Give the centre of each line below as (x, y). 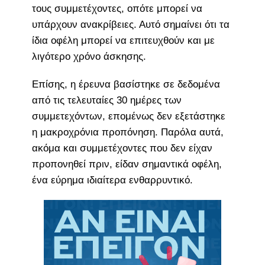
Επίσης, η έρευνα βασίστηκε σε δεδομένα (126, 85)
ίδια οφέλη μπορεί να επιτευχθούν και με (123, 41)
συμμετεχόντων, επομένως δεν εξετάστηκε (128, 117)
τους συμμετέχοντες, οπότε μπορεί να (117, 9)
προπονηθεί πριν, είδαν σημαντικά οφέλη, (127, 164)
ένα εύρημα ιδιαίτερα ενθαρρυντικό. (112, 180)
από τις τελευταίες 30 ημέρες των (106, 101)
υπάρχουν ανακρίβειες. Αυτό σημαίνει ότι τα (130, 25)
